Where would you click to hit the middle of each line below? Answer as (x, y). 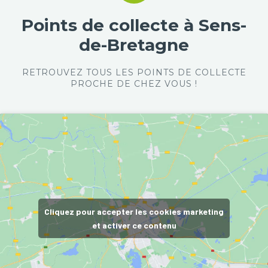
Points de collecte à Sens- (134, 25)
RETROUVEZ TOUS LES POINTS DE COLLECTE (134, 72)
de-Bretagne (134, 45)
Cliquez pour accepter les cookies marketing (134, 211)
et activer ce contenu (134, 225)
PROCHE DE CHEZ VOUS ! (134, 84)
